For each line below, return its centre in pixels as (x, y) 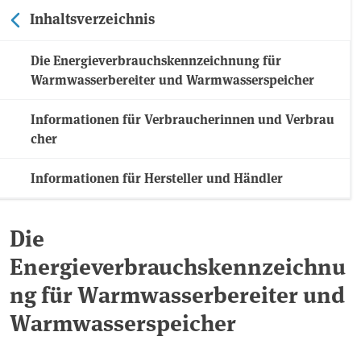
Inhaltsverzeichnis (92, 18)
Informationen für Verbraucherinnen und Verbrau (183, 119)
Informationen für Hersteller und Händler (157, 178)
